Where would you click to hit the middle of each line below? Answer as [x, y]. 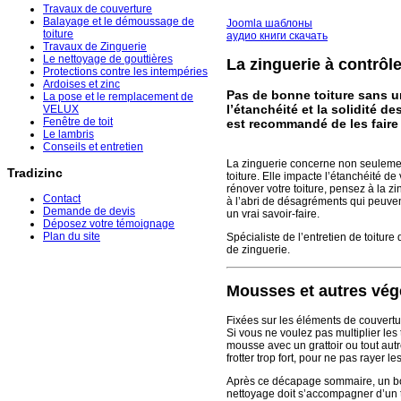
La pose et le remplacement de [118, 97]
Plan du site [72, 237]
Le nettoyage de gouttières [108, 60]
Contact [62, 199]
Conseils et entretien [93, 147]
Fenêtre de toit [78, 122]
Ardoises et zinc [81, 85]
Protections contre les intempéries [125, 72]
